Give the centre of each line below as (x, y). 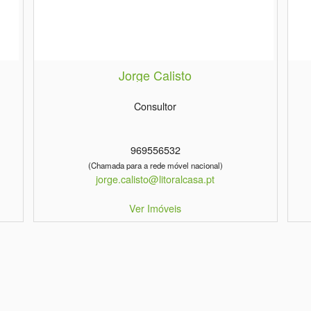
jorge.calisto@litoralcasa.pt (155, 179)
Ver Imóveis (155, 208)
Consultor (155, 106)
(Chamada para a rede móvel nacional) (155, 166)
